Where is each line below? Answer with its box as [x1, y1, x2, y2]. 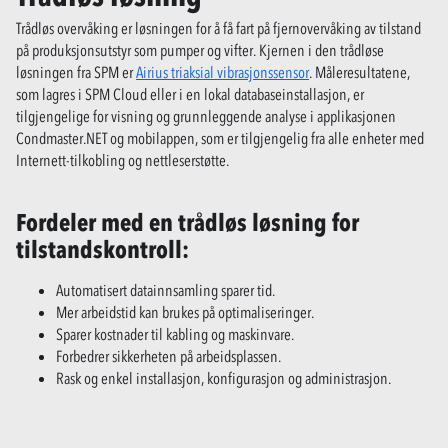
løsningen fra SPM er [16, 61, 136, 82]
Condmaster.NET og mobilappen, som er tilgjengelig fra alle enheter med [16, 127, 424, 148]
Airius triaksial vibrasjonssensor [136, 61, 309, 82]
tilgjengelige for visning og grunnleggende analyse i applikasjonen [16, 105, 396, 126]
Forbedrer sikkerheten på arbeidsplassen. [56, 345, 281, 366]
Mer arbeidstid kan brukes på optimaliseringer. [56, 301, 314, 322]
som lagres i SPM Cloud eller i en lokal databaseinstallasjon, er [16, 83, 364, 104]
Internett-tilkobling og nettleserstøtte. [16, 149, 229, 170]
